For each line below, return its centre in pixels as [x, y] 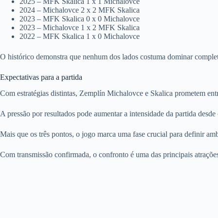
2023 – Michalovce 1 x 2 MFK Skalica [80, 27]
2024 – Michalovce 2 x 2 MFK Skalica [80, 10]
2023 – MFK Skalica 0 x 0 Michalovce [80, 18]
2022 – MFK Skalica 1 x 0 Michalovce [80, 36]
